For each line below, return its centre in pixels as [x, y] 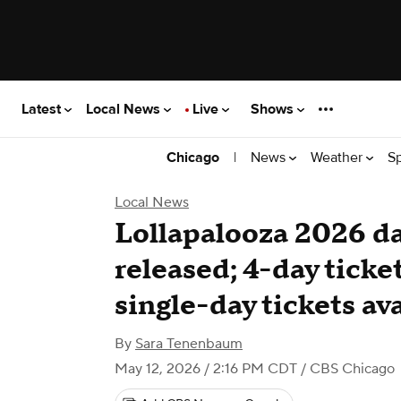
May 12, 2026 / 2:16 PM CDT [206, 369]
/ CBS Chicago [346, 369]
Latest [43, 109]
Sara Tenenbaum [189, 344]
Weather [338, 157]
